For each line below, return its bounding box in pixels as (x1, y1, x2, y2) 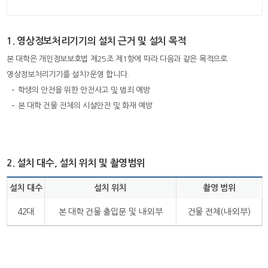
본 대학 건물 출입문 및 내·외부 (58, 208, 163, 216)
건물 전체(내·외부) (187, 208, 251, 216)
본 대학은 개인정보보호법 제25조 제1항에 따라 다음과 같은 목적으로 (7, 55, 227, 63)
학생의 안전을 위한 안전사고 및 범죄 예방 (17, 86, 150, 94)
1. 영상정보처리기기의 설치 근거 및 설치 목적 (7, 36, 187, 45)
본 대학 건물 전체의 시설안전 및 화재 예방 (17, 102, 153, 109)
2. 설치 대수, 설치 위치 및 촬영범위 (7, 159, 145, 167)
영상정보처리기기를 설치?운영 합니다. (7, 71, 130, 78)
